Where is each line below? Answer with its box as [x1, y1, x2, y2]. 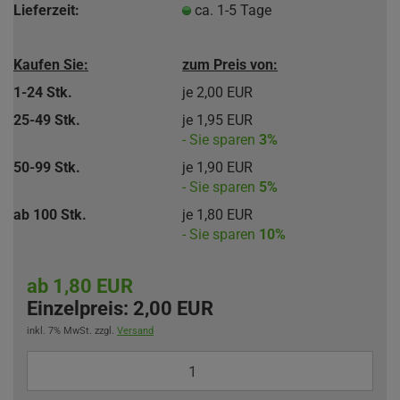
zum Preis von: [182, 55, 279, 73]
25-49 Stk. [13, 111, 80, 129]
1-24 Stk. [13, 83, 72, 101]
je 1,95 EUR [182, 111, 254, 129]
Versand [117, 325, 154, 337]
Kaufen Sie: [13, 55, 88, 73]
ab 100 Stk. [13, 205, 87, 223]
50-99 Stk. [13, 158, 80, 176]
